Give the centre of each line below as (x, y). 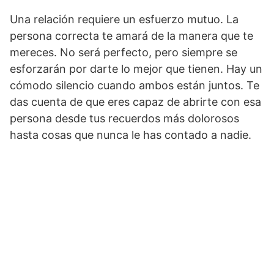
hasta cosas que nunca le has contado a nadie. (131, 135)
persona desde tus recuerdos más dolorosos (124, 119)
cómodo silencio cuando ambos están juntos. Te (135, 86)
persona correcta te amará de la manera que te (131, 36)
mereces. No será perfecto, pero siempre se (124, 53)
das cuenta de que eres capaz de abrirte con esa (135, 102)
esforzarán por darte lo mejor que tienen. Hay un (136, 69)
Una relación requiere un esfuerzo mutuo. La (124, 20)
